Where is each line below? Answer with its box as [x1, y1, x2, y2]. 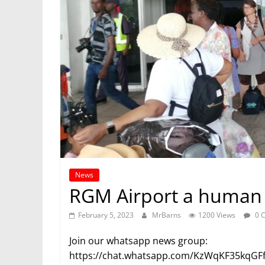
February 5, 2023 [78, 210, 134, 221]
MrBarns [152, 210, 183, 221]
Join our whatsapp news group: [69, 234, 208, 248]
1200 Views [198, 210, 235, 221]
